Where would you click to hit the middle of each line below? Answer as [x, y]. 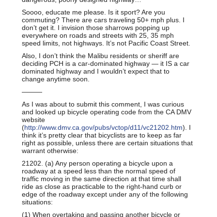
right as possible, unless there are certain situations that [107, 143]
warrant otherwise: [50, 150]
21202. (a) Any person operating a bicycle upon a [97, 163]
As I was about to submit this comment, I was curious [103, 104]
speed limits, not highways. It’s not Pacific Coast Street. [106, 43]
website [33, 119]
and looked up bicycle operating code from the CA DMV [107, 112]
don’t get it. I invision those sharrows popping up [96, 27]
